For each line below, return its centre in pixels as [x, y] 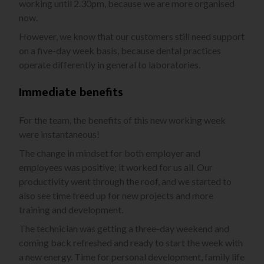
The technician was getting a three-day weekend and [124, 229]
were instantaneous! [59, 134]
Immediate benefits [71, 93]
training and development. [71, 210]
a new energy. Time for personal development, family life [132, 257]
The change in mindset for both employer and [110, 153]
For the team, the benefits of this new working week [122, 120]
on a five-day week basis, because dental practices [120, 51]
